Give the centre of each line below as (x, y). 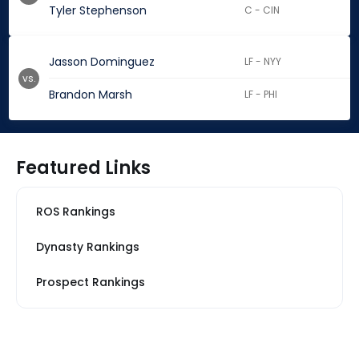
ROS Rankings (76, 212)
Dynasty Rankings (88, 247)
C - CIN (262, 10)
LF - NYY (263, 62)
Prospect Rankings (91, 282)
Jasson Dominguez (102, 62)
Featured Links (83, 168)
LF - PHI (261, 95)
